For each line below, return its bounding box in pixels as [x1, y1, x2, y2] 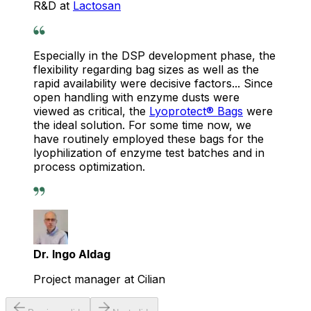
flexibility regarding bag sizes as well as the [33, 62, 259, 77]
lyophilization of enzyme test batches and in [33, 146, 264, 160]
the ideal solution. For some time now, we [33, 118, 251, 133]
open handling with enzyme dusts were [33, 90, 239, 105]
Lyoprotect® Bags [149, 104, 243, 119]
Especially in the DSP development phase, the [33, 49, 276, 63]
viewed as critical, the [33, 104, 149, 119]
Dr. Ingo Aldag [33, 247, 110, 262]
